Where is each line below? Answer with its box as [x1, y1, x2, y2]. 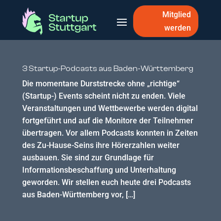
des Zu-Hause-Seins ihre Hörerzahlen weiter [22, 141, 180, 150]
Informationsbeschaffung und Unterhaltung [22, 165, 176, 175]
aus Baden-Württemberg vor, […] [22, 190, 135, 199]
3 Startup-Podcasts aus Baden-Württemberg [22, 64, 193, 73]
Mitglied [162, 10, 191, 19]
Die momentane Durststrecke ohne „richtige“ [22, 79, 180, 88]
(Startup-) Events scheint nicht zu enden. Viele [22, 91, 185, 101]
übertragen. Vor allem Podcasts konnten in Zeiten [22, 128, 198, 138]
